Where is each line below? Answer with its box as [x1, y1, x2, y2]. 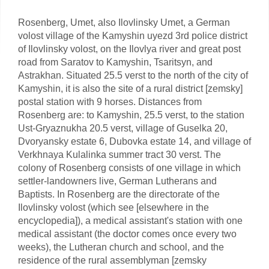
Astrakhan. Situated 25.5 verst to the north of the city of [18, 70, 248, 80]
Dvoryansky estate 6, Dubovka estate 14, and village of [18, 136, 251, 147]
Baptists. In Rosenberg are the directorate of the [18, 189, 220, 199]
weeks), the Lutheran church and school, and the [18, 242, 224, 252]
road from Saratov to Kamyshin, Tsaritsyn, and [18, 57, 213, 67]
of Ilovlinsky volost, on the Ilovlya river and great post [18, 44, 241, 54]
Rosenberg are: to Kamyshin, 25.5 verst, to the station [18, 110, 244, 120]
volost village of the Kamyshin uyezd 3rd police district [18, 31, 247, 41]
